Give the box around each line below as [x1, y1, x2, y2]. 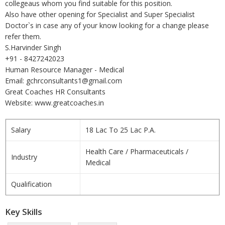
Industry [11, 152, 37, 162]
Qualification [11, 179, 52, 189]
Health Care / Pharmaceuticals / [85, 147, 188, 156]
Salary [11, 125, 31, 135]
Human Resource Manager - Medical [5, 65, 124, 74]
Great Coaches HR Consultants [5, 87, 105, 96]
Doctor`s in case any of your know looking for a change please [5, 21, 209, 30]
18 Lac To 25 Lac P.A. [85, 125, 156, 135]
